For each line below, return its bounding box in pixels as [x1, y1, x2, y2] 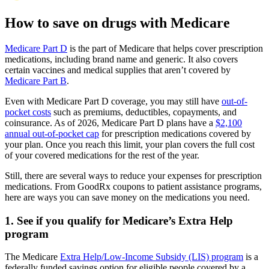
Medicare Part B [5, 75, 67, 86]
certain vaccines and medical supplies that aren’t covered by [5, 64, 231, 75]
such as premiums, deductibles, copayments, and [51, 106, 237, 117]
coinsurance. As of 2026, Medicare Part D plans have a [5, 117, 216, 128]
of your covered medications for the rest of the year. [5, 150, 199, 160]
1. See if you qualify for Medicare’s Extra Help [5, 214, 233, 227]
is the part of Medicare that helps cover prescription [67, 43, 263, 53]
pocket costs [5, 106, 51, 117]
